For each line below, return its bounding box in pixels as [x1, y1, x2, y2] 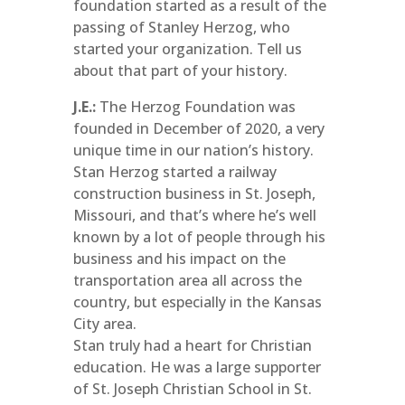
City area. [72, 314, 137, 334]
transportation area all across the [72, 270, 302, 290]
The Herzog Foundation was [95, 97, 296, 117]
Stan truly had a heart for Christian [72, 335, 312, 355]
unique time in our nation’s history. [72, 140, 314, 160]
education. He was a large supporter [72, 357, 321, 377]
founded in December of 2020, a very [72, 118, 325, 138]
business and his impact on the [72, 249, 286, 268]
